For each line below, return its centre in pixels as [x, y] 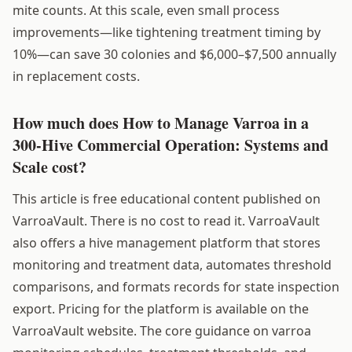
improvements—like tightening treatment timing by [167, 32]
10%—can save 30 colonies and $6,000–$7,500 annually [174, 54]
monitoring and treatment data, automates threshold [172, 264]
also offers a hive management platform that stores [167, 242]
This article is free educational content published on [167, 198]
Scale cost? [49, 167]
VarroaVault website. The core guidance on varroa [162, 330]
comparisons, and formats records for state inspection [176, 286]
